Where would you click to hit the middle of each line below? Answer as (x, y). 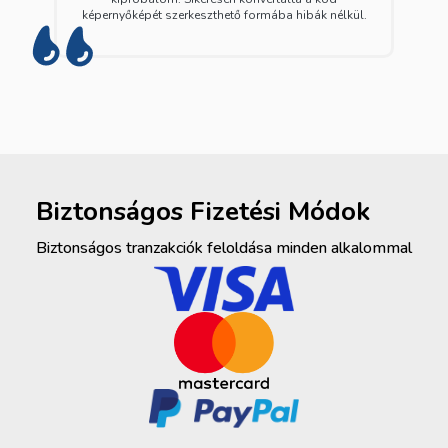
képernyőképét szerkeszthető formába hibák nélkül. (224, 14)
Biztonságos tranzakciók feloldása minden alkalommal (224, 247)
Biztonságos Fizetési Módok (203, 211)
